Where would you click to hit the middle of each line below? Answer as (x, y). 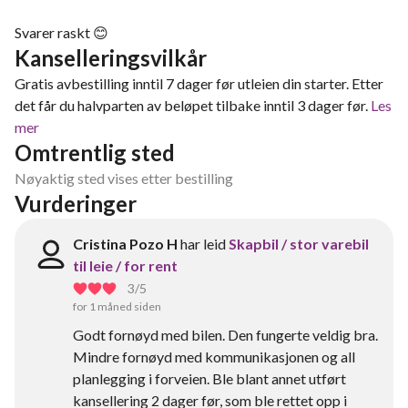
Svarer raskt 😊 (61, 32)
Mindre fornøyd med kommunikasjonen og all (214, 357)
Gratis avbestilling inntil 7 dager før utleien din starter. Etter (199, 83)
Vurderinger (76, 204)
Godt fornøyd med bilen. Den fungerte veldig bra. (225, 335)
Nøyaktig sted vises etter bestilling (124, 178)
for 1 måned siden (117, 306)
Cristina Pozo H (125, 244)
